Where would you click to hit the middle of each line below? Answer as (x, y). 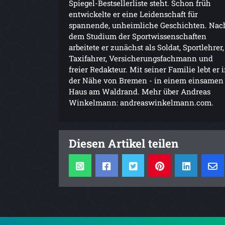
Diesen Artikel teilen (124, 143)
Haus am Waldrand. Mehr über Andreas (140, 91)
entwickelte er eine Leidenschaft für (133, 14)
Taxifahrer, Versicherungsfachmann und (141, 58)
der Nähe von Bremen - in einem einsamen (146, 80)
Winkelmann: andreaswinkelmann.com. (141, 102)
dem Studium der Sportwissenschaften (138, 36)
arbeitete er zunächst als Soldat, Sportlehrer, (146, 47)
